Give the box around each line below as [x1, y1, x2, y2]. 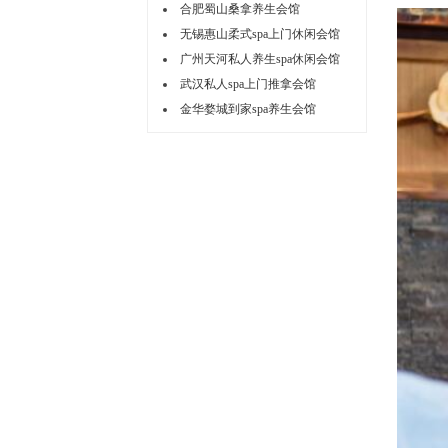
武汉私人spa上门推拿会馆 [180, 77, 316, 92]
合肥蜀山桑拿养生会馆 [180, 2, 300, 17]
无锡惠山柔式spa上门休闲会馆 [180, 27, 340, 42]
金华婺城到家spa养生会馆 [180, 102, 316, 117]
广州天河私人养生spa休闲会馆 [180, 52, 340, 67]
